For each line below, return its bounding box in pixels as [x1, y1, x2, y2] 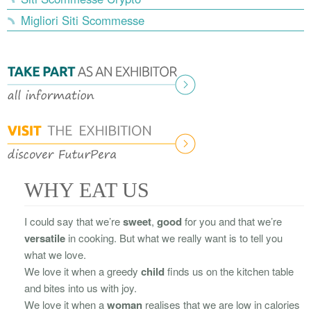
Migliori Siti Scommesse [21, 11, 144, 28]
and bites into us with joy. [24, 280, 137, 295]
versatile [24, 230, 65, 246]
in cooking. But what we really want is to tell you [65, 230, 283, 245]
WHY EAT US [24, 178, 149, 201]
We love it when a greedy [24, 263, 141, 278]
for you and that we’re [182, 213, 282, 228]
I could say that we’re [24, 213, 123, 228]
